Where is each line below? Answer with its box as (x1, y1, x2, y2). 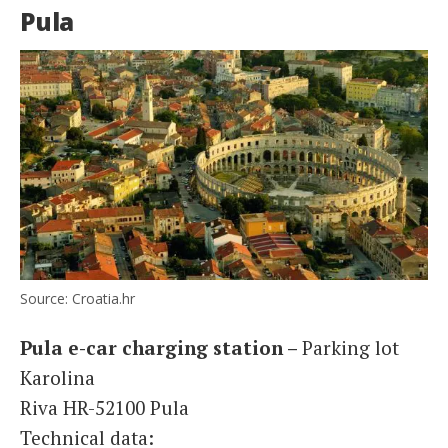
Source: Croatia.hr (20, 288, 135, 308)
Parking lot (302, 334, 399, 360)
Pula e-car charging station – (20, 334, 302, 360)
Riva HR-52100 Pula (20, 394, 189, 420)
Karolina (20, 364, 95, 390)
